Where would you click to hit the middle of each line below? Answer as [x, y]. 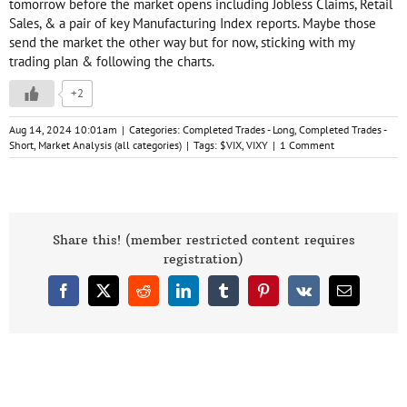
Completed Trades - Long [238, 130]
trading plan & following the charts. [112, 62]
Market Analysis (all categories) [110, 145]
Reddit [161, 297]
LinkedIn [208, 297]
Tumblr [243, 297]
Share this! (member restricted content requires [203, 240]
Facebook [90, 297]
